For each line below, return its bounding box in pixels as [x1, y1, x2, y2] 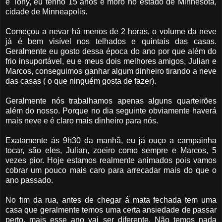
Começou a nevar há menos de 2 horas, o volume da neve [5, 27, 217, 36]
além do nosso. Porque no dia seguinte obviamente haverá [5, 107, 217, 115]
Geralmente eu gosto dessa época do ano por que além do [5, 47, 217, 56]
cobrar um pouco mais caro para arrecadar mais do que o [5, 166, 217, 175]
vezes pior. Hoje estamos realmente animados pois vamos [5, 156, 217, 165]
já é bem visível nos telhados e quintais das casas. [5, 37, 217, 46]
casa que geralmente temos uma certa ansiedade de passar [5, 206, 217, 215]
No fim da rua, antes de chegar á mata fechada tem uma [5, 196, 217, 205]
